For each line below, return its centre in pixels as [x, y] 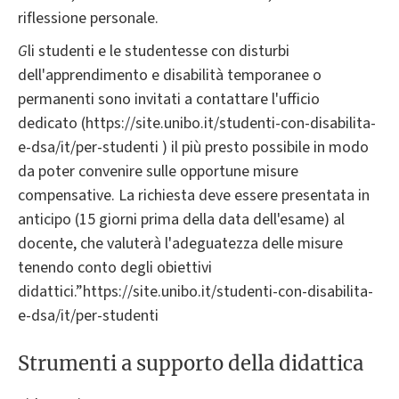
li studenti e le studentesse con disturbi [159, 51]
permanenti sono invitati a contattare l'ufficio [169, 99]
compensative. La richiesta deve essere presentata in [194, 195]
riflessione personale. [88, 18]
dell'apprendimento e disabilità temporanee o [170, 75]
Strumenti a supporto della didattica [191, 364]
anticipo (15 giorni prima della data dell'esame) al [181, 219]
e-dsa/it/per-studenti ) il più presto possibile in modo [193, 147]
